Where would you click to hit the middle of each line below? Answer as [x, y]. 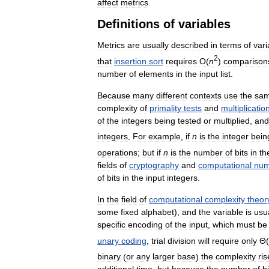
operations [117, 152]
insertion [130, 61]
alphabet [158, 212]
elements [156, 74]
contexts [206, 95]
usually [156, 45]
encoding [145, 224]
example [165, 137]
